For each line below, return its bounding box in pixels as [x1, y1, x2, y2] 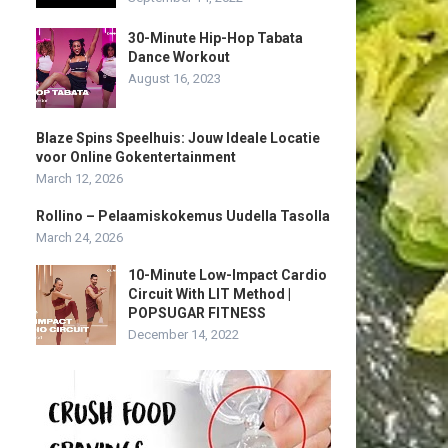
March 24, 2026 [36, 230, 123, 245]
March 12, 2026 [36, 171, 123, 186]
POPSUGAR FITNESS [128, 305, 266, 321]
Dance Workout [128, 49, 230, 65]
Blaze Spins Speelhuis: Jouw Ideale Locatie [36, 130, 320, 146]
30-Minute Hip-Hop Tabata [128, 30, 303, 46]
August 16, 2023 [128, 71, 221, 86]
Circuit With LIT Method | [128, 286, 291, 302]
